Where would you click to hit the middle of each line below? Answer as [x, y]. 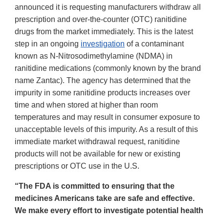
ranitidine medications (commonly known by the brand [108, 68]
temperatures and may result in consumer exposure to [107, 117]
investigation [103, 44]
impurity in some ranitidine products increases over [102, 93]
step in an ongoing [48, 44]
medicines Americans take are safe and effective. [105, 198]
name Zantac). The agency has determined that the [103, 81]
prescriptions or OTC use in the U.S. [77, 166]
